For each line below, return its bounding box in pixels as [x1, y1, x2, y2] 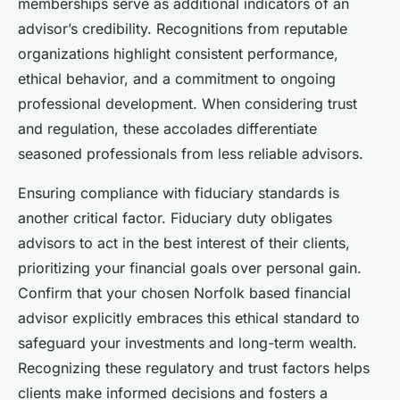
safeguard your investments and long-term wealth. [18, 333, 357, 352]
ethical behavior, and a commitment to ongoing [18, 69, 336, 87]
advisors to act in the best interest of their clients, [18, 233, 350, 252]
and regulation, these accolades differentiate [18, 119, 317, 137]
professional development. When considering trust [18, 94, 357, 112]
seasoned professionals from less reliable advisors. [18, 144, 363, 162]
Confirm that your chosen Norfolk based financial [18, 283, 351, 302]
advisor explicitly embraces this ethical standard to [18, 308, 360, 327]
